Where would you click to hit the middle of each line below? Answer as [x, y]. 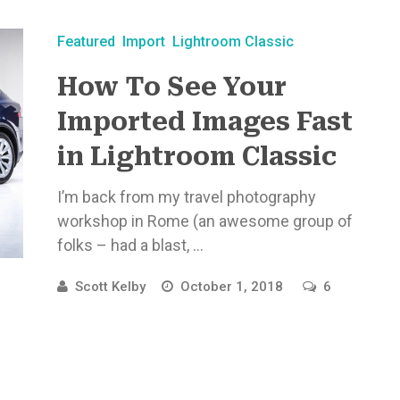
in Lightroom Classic [196, 157]
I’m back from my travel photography [186, 197]
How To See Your [171, 87]
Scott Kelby [110, 287]
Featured [86, 42]
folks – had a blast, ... [130, 245]
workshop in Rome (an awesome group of [204, 221]
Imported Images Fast [204, 122]
